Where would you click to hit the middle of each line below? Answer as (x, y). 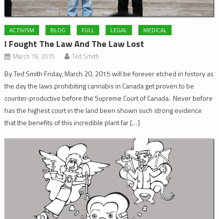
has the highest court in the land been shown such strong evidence (103, 110)
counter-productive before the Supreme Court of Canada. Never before (109, 98)
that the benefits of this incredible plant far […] (72, 123)
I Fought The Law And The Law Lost (75, 44)
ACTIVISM (22, 30)
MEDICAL (155, 30)
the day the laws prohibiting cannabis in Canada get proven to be (99, 86)
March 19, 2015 (34, 56)
